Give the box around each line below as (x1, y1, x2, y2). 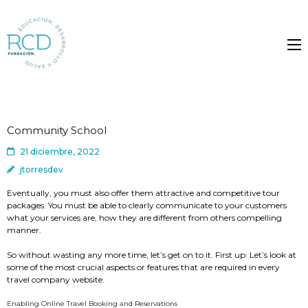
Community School (7, 124, 107, 137)
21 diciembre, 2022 (20, 146, 100, 157)
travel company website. (7, 274, 104, 285)
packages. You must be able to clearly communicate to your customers (7, 200, 287, 210)
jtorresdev (20, 164, 63, 175)
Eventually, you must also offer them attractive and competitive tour (7, 188, 280, 198)
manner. (7, 225, 41, 235)
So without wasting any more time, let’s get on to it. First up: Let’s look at (7, 250, 296, 260)
